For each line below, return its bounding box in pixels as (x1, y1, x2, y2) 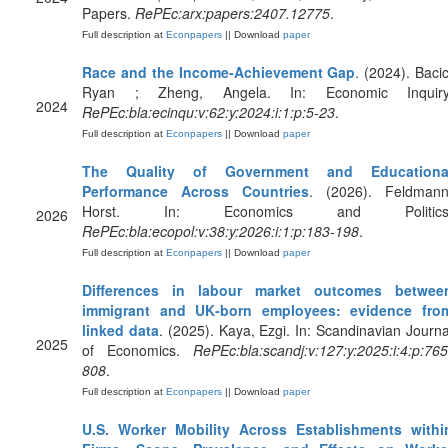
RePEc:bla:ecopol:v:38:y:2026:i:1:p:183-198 (82, 221, 359, 241)
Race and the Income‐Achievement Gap (82, 62, 356, 82)
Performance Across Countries (82, 181, 309, 201)
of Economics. (82, 340, 193, 360)
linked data (82, 320, 159, 340)
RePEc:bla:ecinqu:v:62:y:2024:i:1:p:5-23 (82, 102, 335, 122)
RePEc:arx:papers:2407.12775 (135, 3, 330, 23)
